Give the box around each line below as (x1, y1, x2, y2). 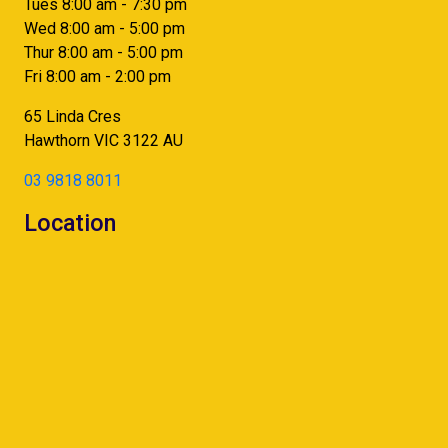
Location (24, 209, 116, 237)
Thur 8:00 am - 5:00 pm (24, 43, 183, 62)
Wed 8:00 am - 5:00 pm (24, 19, 185, 38)
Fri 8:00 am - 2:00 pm (24, 67, 171, 86)
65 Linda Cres (24, 107, 121, 126)
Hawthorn (24, 131, 90, 150)
